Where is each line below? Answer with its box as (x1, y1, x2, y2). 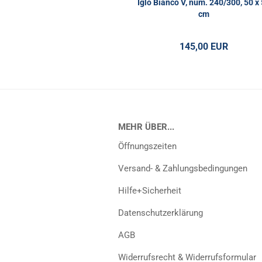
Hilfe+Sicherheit (118, 185, 181, 196)
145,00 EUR (179, 41, 228, 52)
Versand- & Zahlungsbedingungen (118, 163, 247, 174)
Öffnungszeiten (118, 141, 177, 151)
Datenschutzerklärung (118, 208, 203, 218)
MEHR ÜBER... (118, 122, 174, 132)
